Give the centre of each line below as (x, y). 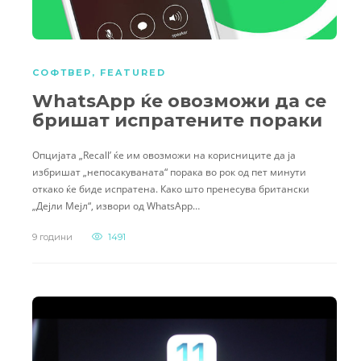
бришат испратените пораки (177, 121)
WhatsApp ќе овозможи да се (179, 102)
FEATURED (133, 73)
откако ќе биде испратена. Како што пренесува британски (171, 189)
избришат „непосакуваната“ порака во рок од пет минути (169, 172)
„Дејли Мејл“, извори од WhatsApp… (116, 206)
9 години (52, 237)
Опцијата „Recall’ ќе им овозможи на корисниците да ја (164, 156)
